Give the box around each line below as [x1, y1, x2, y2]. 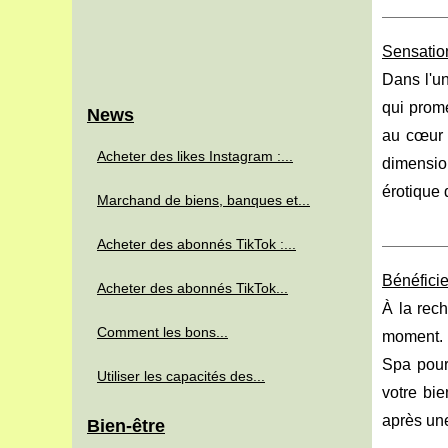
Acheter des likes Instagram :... [97, 148, 293, 164]
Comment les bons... [97, 324, 228, 340]
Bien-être [87, 416, 165, 436]
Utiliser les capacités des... [97, 368, 265, 384]
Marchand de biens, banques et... [97, 192, 310, 208]
